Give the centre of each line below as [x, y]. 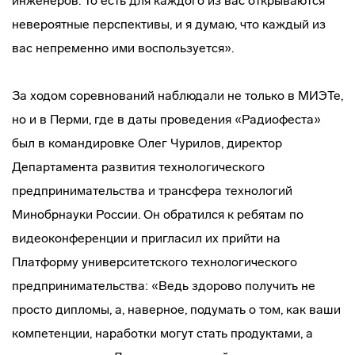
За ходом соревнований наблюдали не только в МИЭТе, [177, 95]
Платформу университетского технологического [155, 262]
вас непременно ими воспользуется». [123, 48]
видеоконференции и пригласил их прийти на [146, 238]
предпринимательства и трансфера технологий [152, 191]
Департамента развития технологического [138, 167]
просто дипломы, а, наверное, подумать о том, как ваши [176, 309]
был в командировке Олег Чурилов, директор [147, 143]
